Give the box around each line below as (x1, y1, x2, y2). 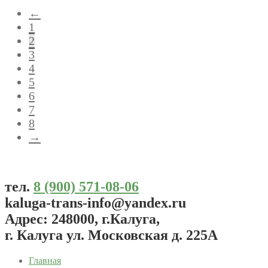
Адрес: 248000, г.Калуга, (5, 211, 160, 227)
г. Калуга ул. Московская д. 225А (5, 227, 218, 243)
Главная (29, 255, 61, 266)
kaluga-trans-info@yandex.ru (5, 194, 186, 211)
